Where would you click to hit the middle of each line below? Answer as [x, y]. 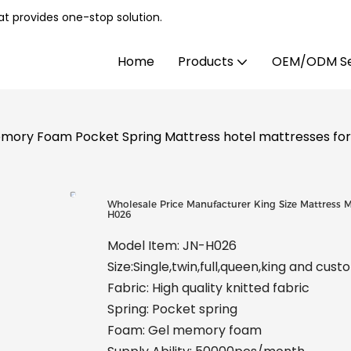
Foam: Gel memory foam [185, 331]
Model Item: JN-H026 [172, 246]
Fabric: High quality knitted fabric [208, 288]
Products [206, 62]
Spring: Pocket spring [174, 309]
